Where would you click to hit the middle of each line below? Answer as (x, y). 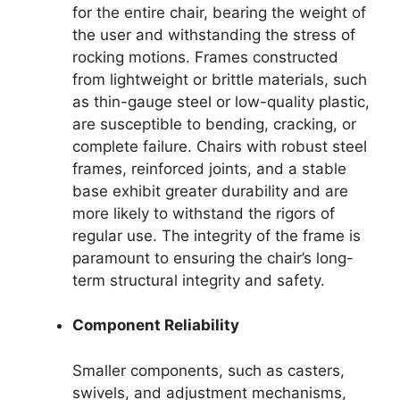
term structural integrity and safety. (199, 280)
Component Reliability (156, 325)
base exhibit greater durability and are (210, 191)
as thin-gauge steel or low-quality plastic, (221, 101)
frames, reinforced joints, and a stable (209, 168)
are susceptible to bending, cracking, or (214, 124)
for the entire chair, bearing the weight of (219, 12)
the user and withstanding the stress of (214, 34)
